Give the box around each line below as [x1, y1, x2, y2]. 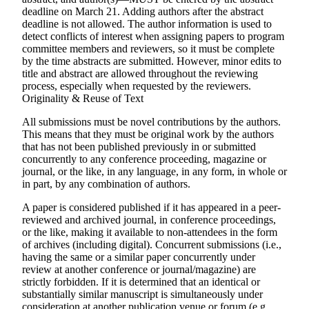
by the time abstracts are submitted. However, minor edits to [22, 55, 281, 67]
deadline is [22, 18, 71, 30]
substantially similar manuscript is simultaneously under [22, 288, 263, 300]
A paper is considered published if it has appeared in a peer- [22, 201, 281, 213]
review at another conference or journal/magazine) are [22, 263, 256, 275]
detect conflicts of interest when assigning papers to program [22, 30, 284, 42]
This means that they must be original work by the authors [22, 128, 274, 140]
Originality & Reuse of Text [22, 92, 143, 104]
